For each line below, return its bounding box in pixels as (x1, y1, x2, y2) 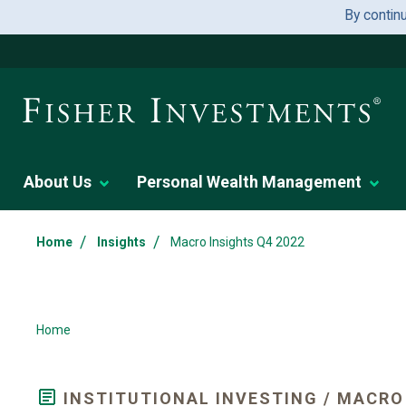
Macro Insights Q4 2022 (170, 235, 304, 249)
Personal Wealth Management (137, 172, 362, 191)
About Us (24, 172, 92, 191)
